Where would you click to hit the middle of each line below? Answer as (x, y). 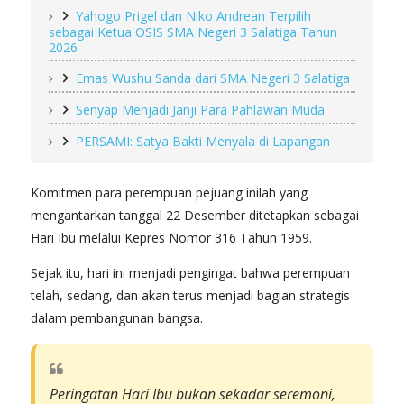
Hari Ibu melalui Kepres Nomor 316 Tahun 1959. (173, 238)
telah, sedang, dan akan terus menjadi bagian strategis (190, 296)
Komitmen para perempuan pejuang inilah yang (169, 193)
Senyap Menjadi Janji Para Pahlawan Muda (200, 110)
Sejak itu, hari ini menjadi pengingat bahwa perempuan (190, 273)
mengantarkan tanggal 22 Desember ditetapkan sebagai (195, 216)
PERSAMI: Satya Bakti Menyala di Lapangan (203, 142)
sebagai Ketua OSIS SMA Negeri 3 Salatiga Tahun (193, 32)
